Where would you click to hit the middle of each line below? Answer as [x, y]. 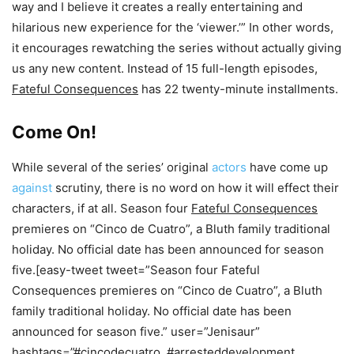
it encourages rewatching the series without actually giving [177, 47]
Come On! [54, 132]
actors [229, 167]
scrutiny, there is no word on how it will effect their [196, 187]
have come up [287, 167]
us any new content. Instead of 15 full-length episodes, [165, 68]
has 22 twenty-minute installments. [238, 88]
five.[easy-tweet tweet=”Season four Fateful [136, 269]
